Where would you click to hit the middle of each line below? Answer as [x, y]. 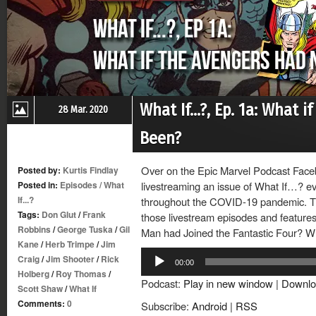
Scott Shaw [40, 288]
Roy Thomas [81, 274]
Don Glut [59, 214]
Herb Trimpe [70, 244]
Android [209, 306]
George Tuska [85, 229]
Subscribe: [166, 306]
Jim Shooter [70, 259]
